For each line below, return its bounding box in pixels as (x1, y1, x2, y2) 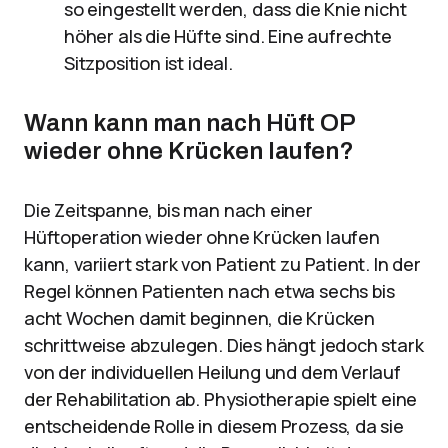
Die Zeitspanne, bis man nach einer (24, 198, 313, 222)
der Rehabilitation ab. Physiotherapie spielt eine (24, 387, 418, 411)
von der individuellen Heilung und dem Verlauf (24, 360, 401, 384)
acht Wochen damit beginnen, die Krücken (24, 306, 375, 330)
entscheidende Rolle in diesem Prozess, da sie (24, 414, 404, 438)
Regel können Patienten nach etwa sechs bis (24, 279, 395, 303)
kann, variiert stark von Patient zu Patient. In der (24, 252, 421, 276)
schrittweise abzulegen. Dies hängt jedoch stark (24, 333, 424, 357)
